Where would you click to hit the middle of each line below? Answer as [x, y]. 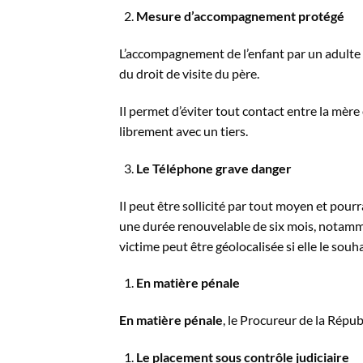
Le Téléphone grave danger [214, 168]
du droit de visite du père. [189, 74]
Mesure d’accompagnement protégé [240, 16]
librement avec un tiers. [184, 130]
